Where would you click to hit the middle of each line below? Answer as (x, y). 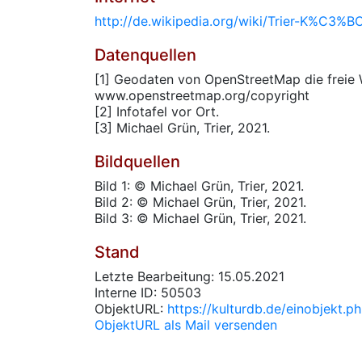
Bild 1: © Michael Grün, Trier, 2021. (199, 186)
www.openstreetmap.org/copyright (202, 95)
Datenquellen (145, 55)
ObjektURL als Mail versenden (186, 325)
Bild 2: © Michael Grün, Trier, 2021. (200, 202)
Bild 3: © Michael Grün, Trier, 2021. (200, 218)
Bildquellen (137, 162)
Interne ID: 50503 (148, 293)
